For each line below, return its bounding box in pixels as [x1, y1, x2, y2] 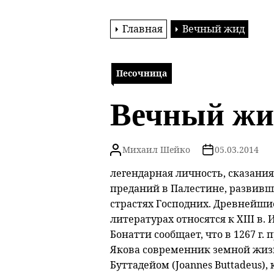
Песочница [116, 67, 167, 80]
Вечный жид [182, 22, 245, 36]
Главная [122, 22, 163, 36]
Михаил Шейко [122, 144, 190, 156]
